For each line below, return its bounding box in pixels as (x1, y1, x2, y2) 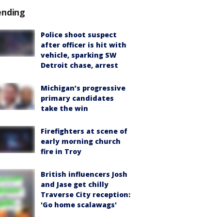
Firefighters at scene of (41, 126, 127, 136)
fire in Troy (41, 147, 81, 156)
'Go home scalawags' (41, 200, 117, 210)
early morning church (41, 137, 121, 146)
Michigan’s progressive (41, 83, 125, 93)
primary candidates (41, 93, 114, 103)
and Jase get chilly (41, 180, 108, 189)
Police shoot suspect (41, 30, 117, 40)
